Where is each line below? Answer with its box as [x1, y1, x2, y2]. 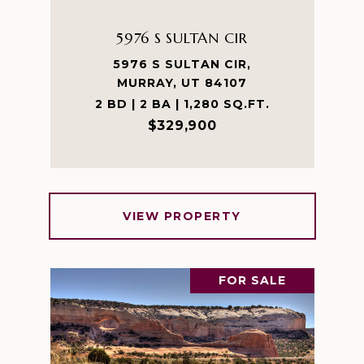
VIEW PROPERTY [123, 209, 241, 223]
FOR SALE [218, 273, 286, 288]
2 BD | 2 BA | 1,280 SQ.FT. [94, 97, 270, 111]
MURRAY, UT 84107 [117, 76, 247, 90]
